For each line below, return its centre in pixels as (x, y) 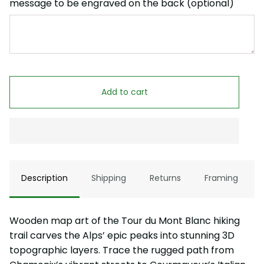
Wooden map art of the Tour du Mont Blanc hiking (125, 220)
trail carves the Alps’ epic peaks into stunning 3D (122, 235)
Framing (221, 178)
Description (44, 178)
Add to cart (124, 92)
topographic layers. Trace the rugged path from (122, 250)
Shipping (109, 178)
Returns (165, 178)
